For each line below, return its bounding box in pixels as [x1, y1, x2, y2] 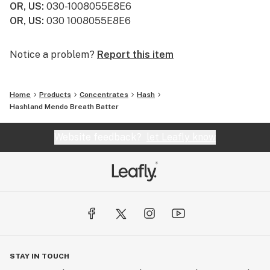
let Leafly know [146, 131, 216, 143]
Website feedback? [54, 131, 146, 143]
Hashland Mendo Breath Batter [10, 102, 119, 111]
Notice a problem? [10, 49, 95, 60]
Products [39, 90, 71, 99]
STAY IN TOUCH [10, 252, 69, 260]
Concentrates [80, 90, 128, 99]
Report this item [97, 49, 174, 60]
